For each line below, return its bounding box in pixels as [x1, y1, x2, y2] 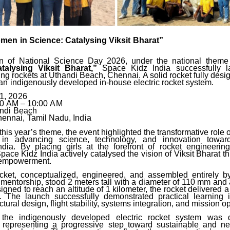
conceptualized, [20, 170, 78, 180]
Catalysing [65, 36, 107, 45]
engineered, [82, 170, 126, 180]
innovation [163, 135, 201, 144]
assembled [147, 170, 188, 180]
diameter [138, 178, 170, 187]
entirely [191, 170, 219, 180]
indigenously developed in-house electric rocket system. [10, 78, 214, 87]
